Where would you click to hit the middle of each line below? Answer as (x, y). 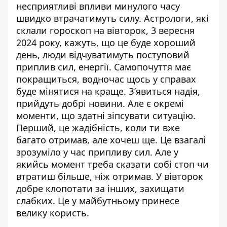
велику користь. (53, 213)
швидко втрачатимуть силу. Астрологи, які (112, 18)
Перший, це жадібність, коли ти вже (98, 127)
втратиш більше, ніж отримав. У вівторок (110, 176)
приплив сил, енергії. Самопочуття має (104, 67)
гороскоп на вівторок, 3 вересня (122, 30)
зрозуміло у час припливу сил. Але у (97, 152)
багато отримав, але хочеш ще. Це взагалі (111, 140)
